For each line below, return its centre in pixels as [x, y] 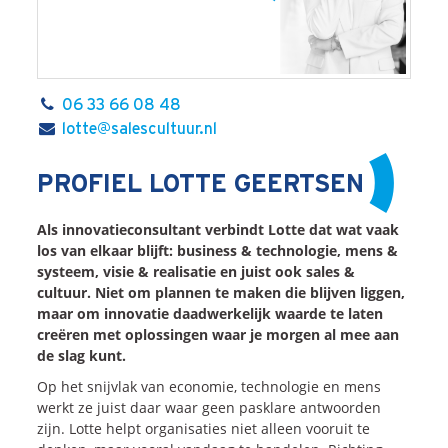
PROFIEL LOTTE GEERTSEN [200, 185]
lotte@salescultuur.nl [139, 129]
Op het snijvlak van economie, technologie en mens [209, 386]
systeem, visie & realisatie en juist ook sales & [196, 271]
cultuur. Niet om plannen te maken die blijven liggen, [221, 292]
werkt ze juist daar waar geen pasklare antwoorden [209, 407]
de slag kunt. [81, 355]
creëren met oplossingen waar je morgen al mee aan [218, 334]
